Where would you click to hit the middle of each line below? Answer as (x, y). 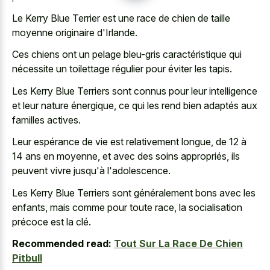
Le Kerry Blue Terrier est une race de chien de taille (121, 18)
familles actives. (46, 120)
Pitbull (27, 258)
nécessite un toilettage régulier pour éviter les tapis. (122, 69)
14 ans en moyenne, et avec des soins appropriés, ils (126, 156)
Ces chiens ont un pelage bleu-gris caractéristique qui (127, 54)
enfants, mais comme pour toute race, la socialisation (127, 207)
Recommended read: (62, 243)
